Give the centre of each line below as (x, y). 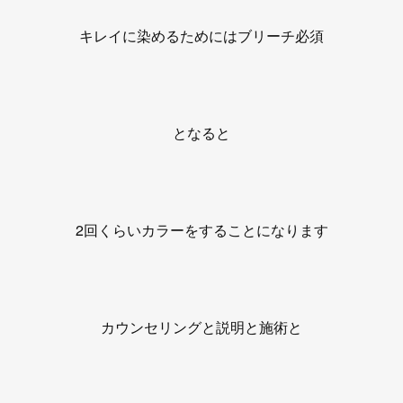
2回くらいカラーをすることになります (201, 230)
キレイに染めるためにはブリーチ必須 (201, 36)
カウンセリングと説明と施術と (201, 327)
